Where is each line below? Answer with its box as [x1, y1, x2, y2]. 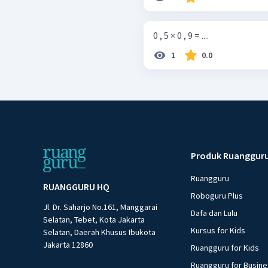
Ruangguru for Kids [191, 242, 260, 254]
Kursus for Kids [191, 225, 246, 236]
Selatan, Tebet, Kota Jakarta [43, 214, 145, 226]
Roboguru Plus [191, 190, 243, 202]
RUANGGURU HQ [43, 181, 109, 193]
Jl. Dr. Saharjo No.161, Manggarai [43, 202, 157, 213]
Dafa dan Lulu [191, 208, 238, 219]
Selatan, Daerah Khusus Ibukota [43, 227, 156, 238]
